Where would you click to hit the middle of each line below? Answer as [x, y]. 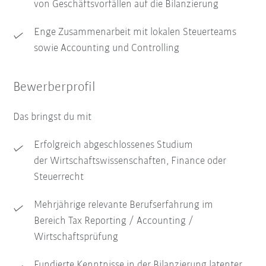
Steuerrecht [59, 178]
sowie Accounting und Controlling [107, 49]
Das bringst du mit [53, 118]
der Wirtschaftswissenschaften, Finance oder [130, 161]
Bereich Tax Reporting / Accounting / [114, 221]
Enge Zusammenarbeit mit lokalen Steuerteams [135, 33]
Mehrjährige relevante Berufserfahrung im [124, 205]
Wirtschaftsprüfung [76, 237]
